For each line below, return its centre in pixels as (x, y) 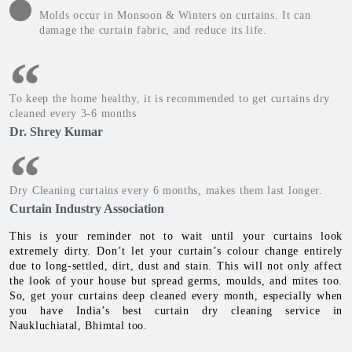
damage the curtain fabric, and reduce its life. (153, 31)
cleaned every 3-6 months (73, 114)
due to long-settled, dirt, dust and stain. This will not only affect (176, 266)
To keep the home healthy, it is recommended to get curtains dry (170, 99)
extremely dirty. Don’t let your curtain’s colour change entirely (176, 251)
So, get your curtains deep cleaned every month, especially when (176, 296)
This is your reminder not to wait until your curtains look (176, 236)
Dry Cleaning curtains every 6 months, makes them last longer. (166, 191)
